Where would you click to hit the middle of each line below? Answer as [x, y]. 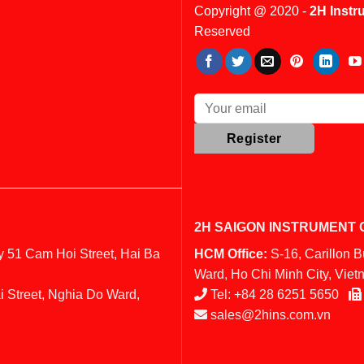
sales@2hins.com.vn [271, 315]
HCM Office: [231, 254]
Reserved [222, 32]
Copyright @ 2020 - [252, 11]
